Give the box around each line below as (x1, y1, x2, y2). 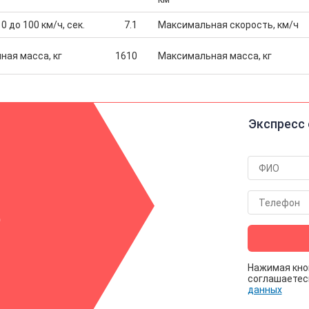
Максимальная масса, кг (158, 50, 272, 61)
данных (247, 284, 282, 295)
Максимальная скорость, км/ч (158, 19, 299, 30)
